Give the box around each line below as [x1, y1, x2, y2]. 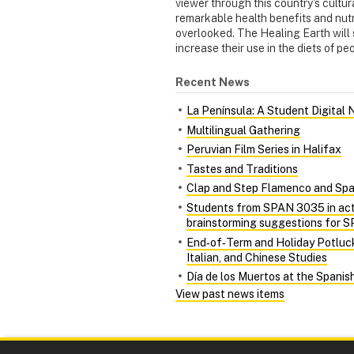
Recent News [175, 75, 250, 88]
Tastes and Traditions [186, 162, 298, 175]
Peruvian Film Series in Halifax [186, 143, 341, 156]
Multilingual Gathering [186, 123, 300, 137]
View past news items [175, 287, 284, 300]
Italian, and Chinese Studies [186, 250, 327, 264]
